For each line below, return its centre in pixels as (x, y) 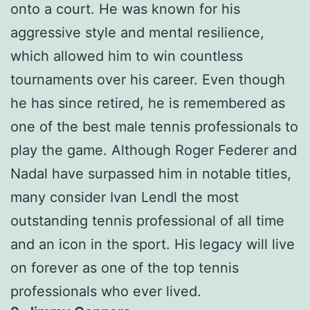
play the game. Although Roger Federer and (154, 151)
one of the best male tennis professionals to (154, 127)
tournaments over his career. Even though (148, 80)
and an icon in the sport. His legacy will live (153, 245)
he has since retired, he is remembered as (148, 103)
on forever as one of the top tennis (125, 268)
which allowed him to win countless (127, 56)
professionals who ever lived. (106, 292)
